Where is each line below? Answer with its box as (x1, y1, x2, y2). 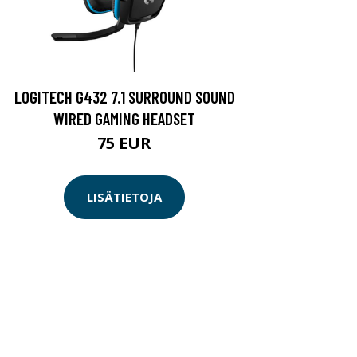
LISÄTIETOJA (87, 189, 162, 206)
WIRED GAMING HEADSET (53, 108, 195, 128)
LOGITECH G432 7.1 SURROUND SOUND (14, 86, 235, 107)
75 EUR (97, 131, 151, 154)
